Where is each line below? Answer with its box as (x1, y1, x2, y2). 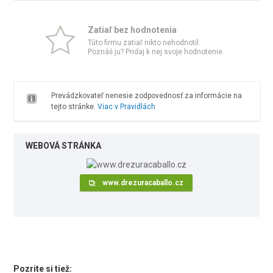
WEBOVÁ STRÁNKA (26, 141, 102, 151)
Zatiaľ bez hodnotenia (88, 25, 177, 35)
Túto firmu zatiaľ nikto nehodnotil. (88, 38, 200, 47)
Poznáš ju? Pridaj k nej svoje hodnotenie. (88, 48, 224, 56)
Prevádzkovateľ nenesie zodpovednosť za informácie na (51, 91, 242, 100)
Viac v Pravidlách (97, 102, 155, 111)
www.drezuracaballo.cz (102, 179, 184, 187)
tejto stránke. (51, 102, 97, 111)
